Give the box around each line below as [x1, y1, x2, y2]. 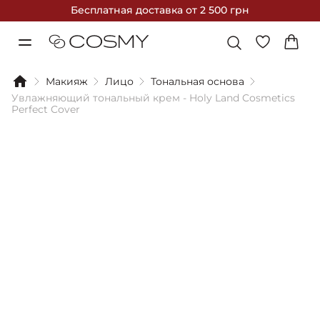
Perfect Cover [11, 103, 80, 116]
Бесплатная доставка [71, 4, 186, 16]
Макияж [46, 75, 88, 88]
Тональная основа [151, 75, 244, 88]
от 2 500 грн [186, 4, 249, 16]
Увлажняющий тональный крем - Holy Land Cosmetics [11, 91, 295, 104]
